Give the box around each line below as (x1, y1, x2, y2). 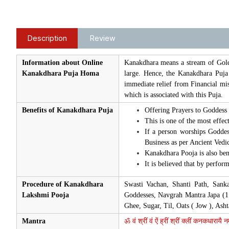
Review (89, 33, 116, 42)
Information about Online (21, 58, 103, 66)
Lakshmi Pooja (21, 191, 69, 199)
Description (27, 33, 67, 42)
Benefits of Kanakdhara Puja (21, 106, 113, 114)
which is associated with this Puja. (124, 90, 223, 99)
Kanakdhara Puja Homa (21, 69, 99, 77)
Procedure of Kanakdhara (21, 180, 103, 188)
